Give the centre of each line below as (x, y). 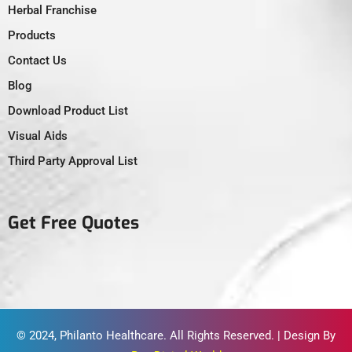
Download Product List (68, 110)
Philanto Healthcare (112, 335)
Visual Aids (38, 136)
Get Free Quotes (73, 222)
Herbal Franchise (52, 10)
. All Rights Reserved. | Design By (249, 335)
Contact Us (37, 60)
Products (32, 35)
